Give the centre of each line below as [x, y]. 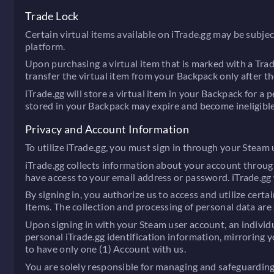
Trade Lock [52, 16]
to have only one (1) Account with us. [105, 249]
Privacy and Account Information [107, 129]
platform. [45, 46]
